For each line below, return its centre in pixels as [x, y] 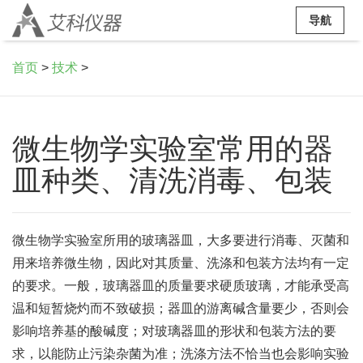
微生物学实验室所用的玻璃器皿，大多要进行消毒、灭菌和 [181, 240]
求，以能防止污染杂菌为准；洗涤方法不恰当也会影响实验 [181, 354]
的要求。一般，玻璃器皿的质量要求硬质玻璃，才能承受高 [181, 286]
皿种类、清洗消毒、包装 [173, 180]
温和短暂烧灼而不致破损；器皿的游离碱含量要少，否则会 [181, 308]
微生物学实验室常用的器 [173, 149]
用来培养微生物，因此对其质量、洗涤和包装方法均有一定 [181, 263]
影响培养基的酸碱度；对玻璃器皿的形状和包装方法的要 [174, 331]
